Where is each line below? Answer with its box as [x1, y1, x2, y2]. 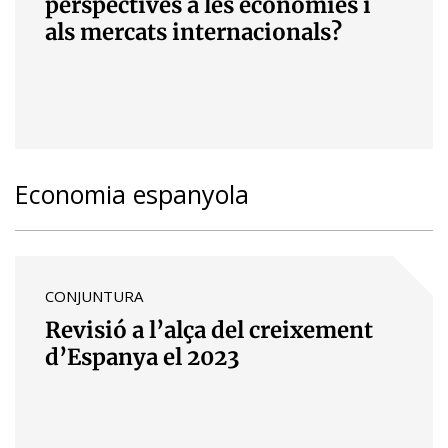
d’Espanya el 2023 [45, 342, 239, 371]
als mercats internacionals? [45, 17, 342, 46]
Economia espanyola [15, 176, 249, 211]
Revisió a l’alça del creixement [45, 315, 373, 344]
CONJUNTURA [45, 285, 143, 306]
